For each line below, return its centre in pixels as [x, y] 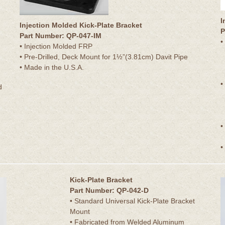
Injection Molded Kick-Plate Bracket [81, 25]
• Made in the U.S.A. [52, 67]
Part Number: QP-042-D [109, 190]
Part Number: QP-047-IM [61, 35]
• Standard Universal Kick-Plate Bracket [132, 201]
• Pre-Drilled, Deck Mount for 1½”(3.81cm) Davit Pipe [104, 57]
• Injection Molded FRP [56, 46]
